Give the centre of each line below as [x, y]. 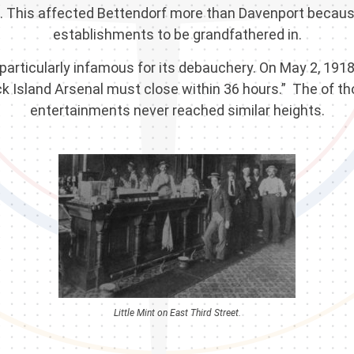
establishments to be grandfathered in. [177, 35]
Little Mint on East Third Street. [177, 313]
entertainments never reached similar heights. [177, 111]
